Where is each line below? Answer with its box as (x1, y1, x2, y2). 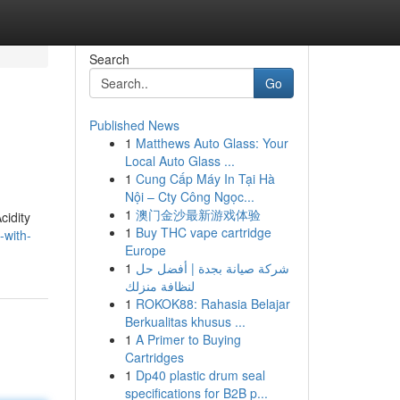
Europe (124, 241, 166, 259)
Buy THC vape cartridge (135, 223, 271, 241)
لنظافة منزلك (124, 277, 195, 295)
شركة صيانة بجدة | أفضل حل (135, 259, 289, 277)
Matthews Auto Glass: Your (135, 134, 288, 152)
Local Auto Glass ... (124, 152, 235, 170)
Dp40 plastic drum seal (135, 366, 265, 384)
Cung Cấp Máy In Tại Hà (135, 170, 275, 187)
